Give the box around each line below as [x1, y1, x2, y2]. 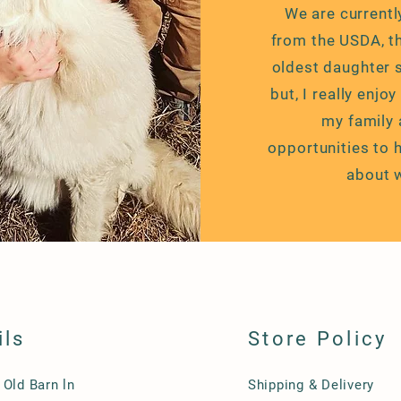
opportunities [268, 139, 370, 157]
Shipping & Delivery [247, 377, 375, 393]
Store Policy [247, 328, 388, 350]
